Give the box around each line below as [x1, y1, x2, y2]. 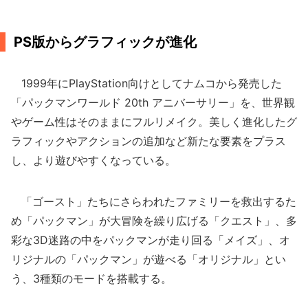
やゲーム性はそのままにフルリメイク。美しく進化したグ [11, 115, 297, 129]
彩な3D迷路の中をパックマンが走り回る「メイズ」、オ [11, 233, 290, 247]
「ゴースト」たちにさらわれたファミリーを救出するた [11, 195, 296, 208]
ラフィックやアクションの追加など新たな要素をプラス [11, 134, 286, 148]
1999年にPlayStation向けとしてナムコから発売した [11, 76, 282, 90]
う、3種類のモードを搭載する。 [11, 272, 172, 285]
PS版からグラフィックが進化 [14, 34, 197, 50]
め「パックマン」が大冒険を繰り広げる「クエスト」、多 [11, 214, 297, 228]
